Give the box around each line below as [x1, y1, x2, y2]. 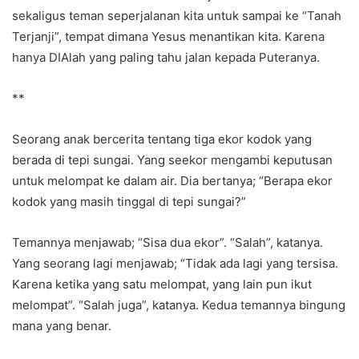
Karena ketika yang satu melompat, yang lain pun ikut [12, 276, 312, 292]
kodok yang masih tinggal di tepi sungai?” [12, 194, 246, 210]
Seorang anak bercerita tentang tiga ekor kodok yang [12, 131, 312, 147]
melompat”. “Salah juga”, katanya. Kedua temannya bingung [12, 297, 345, 313]
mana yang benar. [12, 318, 111, 334]
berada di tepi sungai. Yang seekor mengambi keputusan [12, 152, 333, 168]
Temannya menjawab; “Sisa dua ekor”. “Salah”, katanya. [12, 235, 323, 251]
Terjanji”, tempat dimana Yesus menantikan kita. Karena [12, 29, 325, 45]
